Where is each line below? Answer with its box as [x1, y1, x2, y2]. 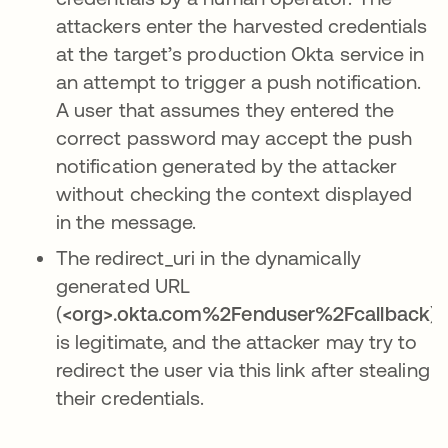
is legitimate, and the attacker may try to [56, 330, 418, 354]
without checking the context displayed [56, 182, 413, 206]
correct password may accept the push [56, 126, 412, 150]
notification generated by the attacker [56, 154, 398, 178]
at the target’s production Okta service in [56, 42, 425, 66]
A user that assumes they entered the [56, 98, 394, 122]
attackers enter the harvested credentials [56, 14, 428, 38]
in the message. [56, 210, 197, 234]
